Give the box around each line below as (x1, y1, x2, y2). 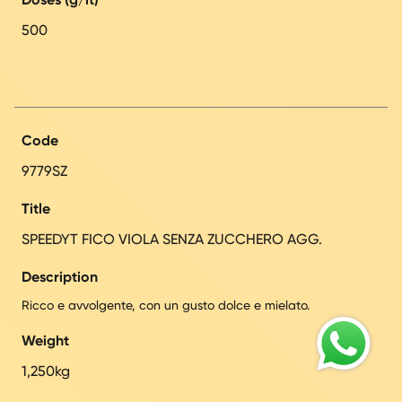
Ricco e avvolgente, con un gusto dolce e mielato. (22, 297, 310, 312)
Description (22, 267, 98, 285)
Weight (22, 331, 69, 349)
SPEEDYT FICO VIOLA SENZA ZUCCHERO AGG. (22, 230, 322, 248)
